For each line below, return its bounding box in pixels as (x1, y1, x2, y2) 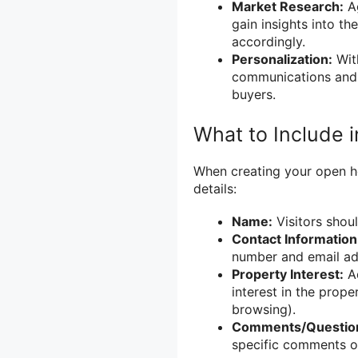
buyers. (232, 86, 276, 103)
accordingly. (232, 34, 305, 50)
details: (193, 181, 237, 197)
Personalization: (232, 51, 332, 68)
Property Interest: (232, 266, 344, 283)
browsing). (232, 301, 296, 318)
